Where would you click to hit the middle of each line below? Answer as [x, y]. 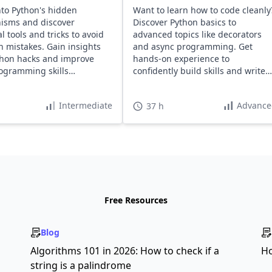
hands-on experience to [181, 59]
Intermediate [85, 106]
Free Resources [136, 200]
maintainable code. [172, 83]
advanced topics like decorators [197, 34]
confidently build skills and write [199, 71]
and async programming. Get [192, 46]
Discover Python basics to [184, 22]
